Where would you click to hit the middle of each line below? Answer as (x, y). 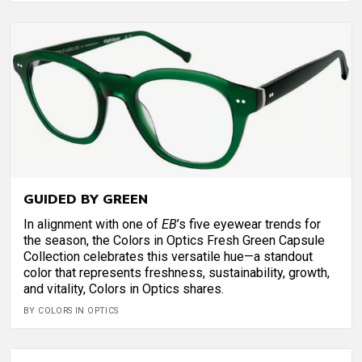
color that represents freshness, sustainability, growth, (177, 272)
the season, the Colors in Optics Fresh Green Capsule (174, 240)
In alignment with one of (93, 224)
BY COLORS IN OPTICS (71, 310)
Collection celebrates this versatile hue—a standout (168, 256)
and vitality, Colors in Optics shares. (124, 288)
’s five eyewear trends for (249, 224)
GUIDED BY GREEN (86, 198)
